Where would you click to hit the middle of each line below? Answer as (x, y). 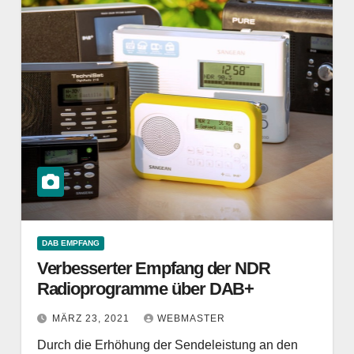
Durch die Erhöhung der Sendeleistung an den (167, 345)
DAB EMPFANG (70, 243)
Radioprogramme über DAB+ (145, 289)
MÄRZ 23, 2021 (92, 318)
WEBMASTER (191, 318)
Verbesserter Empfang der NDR (153, 268)
